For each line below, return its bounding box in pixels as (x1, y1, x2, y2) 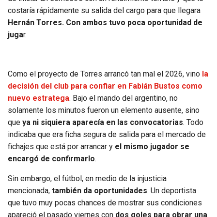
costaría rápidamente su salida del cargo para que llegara (8, 6, 201, 15)
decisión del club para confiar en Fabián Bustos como (8, 81, 202, 91)
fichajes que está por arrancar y (8, 142, 115, 152)
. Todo (183, 118, 203, 127)
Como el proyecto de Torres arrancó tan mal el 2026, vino (8, 69, 202, 79)
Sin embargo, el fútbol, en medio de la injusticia (8, 174, 167, 184)
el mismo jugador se (115, 142, 189, 152)
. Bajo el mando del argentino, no (69, 93, 178, 103)
